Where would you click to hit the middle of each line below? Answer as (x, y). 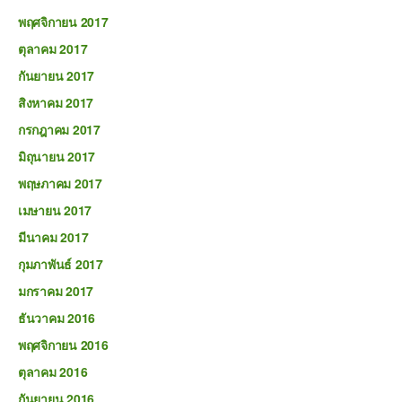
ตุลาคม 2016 (53, 371)
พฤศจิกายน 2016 (63, 345)
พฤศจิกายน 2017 (63, 22)
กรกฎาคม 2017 (59, 129)
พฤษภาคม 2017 (60, 183)
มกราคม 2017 (56, 291)
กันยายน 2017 (57, 75)
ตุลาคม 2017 (53, 48)
